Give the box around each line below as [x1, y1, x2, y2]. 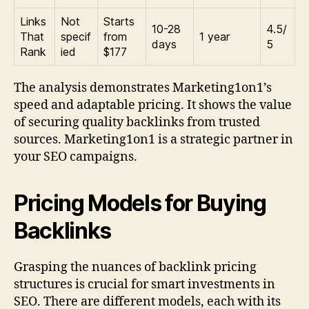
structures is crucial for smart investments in [14, 277, 275, 293]
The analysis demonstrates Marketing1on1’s [14, 80, 272, 97]
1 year [199, 30, 230, 44]
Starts [103, 14, 134, 29]
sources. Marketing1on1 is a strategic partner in [14, 132, 293, 148]
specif [61, 30, 91, 44]
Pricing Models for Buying [14, 190, 266, 217]
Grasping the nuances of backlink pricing [14, 259, 257, 276]
